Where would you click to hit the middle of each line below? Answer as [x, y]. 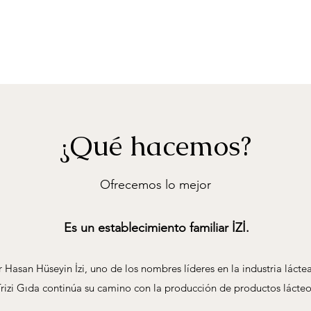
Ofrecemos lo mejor [155, 185]
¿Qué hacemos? [155, 146]
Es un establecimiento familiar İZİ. [157, 228]
